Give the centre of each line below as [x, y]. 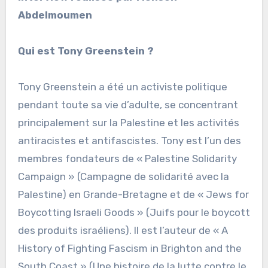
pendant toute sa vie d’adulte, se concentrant [128, 104]
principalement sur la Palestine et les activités [128, 122]
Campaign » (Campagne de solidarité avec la [123, 176]
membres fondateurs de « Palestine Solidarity [127, 158]
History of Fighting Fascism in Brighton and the [130, 248]
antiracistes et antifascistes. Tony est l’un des [129, 140]
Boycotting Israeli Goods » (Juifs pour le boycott [134, 212]
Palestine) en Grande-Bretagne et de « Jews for [133, 194]
